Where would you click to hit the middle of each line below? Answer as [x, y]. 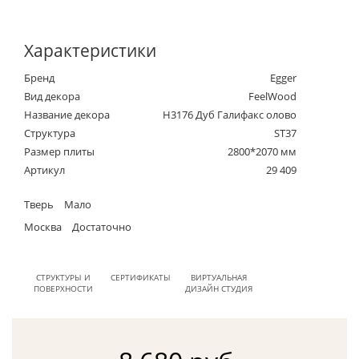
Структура [50, 133]
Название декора [67, 114]
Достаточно [101, 226]
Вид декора [52, 96]
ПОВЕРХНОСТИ [63, 288]
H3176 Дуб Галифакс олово [230, 114]
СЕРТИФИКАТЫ [141, 277]
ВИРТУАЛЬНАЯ [218, 277]
